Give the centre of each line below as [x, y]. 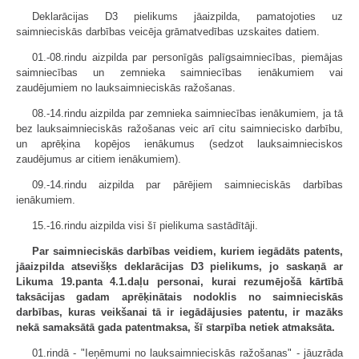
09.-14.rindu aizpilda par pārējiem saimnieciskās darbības [188, 185]
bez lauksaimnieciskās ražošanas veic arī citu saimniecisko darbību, [179, 129]
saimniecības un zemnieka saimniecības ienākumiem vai [179, 73]
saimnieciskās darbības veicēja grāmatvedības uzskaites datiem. [168, 32]
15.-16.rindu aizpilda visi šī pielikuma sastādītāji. [145, 226]
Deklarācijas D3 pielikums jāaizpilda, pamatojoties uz [188, 16]
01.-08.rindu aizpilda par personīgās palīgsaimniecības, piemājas [188, 57]
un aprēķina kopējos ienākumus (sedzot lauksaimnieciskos [179, 144]
